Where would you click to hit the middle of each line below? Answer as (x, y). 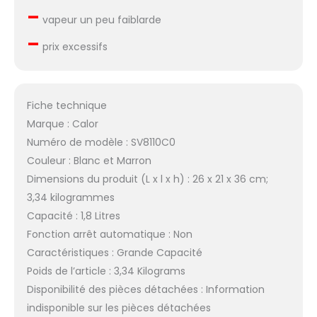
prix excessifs (73, 46)
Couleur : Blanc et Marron (89, 160)
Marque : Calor (62, 123)
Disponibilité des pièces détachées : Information (145, 289)
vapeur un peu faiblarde (100, 19)
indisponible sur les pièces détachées (119, 307)
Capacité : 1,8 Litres (73, 215)
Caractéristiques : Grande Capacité (114, 252)
